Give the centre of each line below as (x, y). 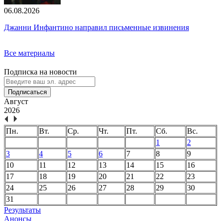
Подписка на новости (40, 72)
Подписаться (27, 92)
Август (16, 102)
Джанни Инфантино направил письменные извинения (96, 28)
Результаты (22, 210)
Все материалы (29, 53)
